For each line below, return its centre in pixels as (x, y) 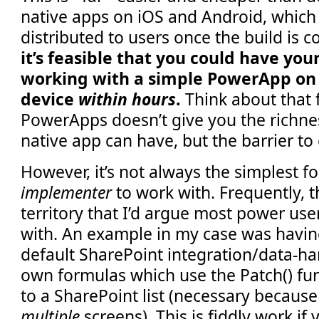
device (50, 99)
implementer (67, 192)
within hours (127, 99)
